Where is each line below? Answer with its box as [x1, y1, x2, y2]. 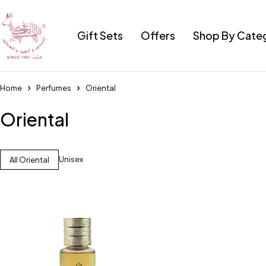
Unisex [59, 154, 83, 164]
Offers [141, 28, 175, 42]
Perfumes [36, 83, 71, 93]
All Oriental [9, 155, 49, 164]
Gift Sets [77, 28, 123, 42]
